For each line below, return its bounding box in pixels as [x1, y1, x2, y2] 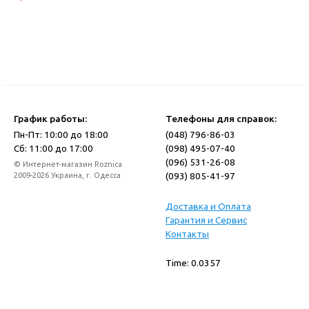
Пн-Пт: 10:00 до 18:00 [14, 129, 108, 141]
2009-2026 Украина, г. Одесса [14, 171, 121, 180]
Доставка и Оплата [166, 201, 251, 212]
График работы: [14, 113, 87, 125]
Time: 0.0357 [166, 257, 221, 269]
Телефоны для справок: [166, 113, 277, 125]
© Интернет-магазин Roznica [14, 160, 122, 169]
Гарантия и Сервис [166, 215, 247, 226]
